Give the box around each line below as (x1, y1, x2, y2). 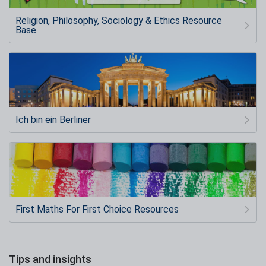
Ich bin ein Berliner (15, 113, 91, 125)
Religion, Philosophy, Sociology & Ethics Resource (15, 15, 222, 27)
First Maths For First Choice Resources (15, 203, 179, 215)
